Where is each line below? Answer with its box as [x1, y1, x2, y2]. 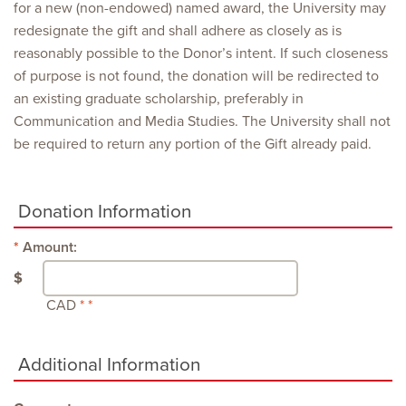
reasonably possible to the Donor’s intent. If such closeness [14, 44, 388, 63]
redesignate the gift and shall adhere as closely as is [14, 22, 342, 40]
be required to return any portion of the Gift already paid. [14, 135, 372, 153]
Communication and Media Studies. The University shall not [14, 112, 391, 130]
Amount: [23, 238, 77, 257]
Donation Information [18, 200, 191, 223]
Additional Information [18, 353, 200, 376]
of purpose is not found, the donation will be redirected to [14, 67, 379, 85]
